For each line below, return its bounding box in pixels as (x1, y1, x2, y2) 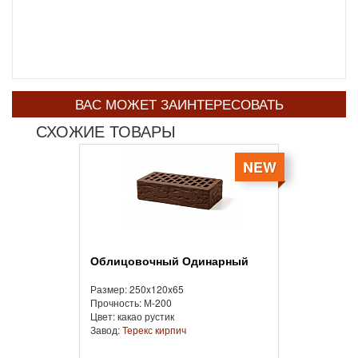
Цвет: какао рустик (90, 309, 174, 324)
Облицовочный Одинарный (99, 255, 249, 268)
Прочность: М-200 (90, 296, 172, 310)
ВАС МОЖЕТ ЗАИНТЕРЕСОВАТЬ (74, 94, 284, 114)
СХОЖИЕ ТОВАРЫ (36, 119, 176, 143)
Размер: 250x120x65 (90, 282, 184, 296)
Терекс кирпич (122, 323, 186, 337)
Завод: (90, 323, 122, 337)
